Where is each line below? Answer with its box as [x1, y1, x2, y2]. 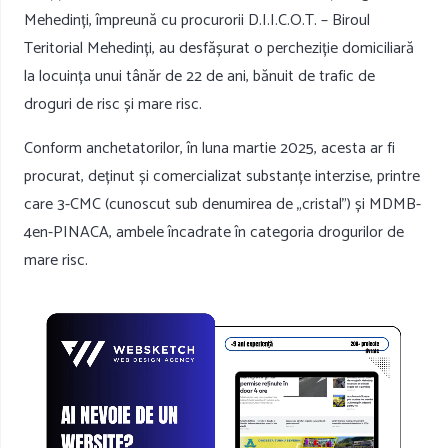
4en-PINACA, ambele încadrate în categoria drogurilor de [24, 219, 404, 247]
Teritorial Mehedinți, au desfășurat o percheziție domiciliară [24, 35, 414, 63]
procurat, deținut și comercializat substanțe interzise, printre [24, 163, 420, 191]
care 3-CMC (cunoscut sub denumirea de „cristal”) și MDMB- [24, 191, 421, 219]
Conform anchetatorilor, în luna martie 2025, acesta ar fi [24, 135, 395, 163]
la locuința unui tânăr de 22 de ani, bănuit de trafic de [24, 63, 375, 91]
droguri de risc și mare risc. [24, 91, 202, 119]
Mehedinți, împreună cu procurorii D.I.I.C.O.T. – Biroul [24, 7, 370, 35]
